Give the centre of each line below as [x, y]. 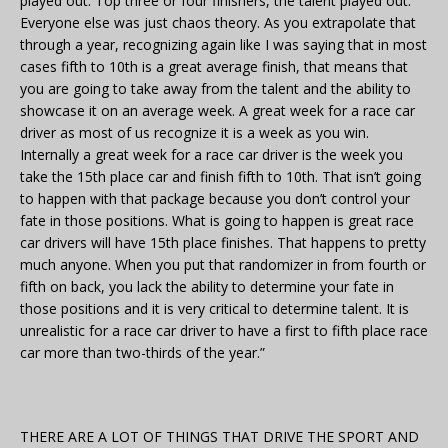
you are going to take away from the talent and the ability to [215, 89]
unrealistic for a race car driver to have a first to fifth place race [224, 331]
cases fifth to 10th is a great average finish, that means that [214, 67]
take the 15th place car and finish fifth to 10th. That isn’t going [220, 177]
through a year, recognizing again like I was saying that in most [223, 45]
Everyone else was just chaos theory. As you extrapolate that [218, 23]
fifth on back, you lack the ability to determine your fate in [207, 287]
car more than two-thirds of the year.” [142, 353]
